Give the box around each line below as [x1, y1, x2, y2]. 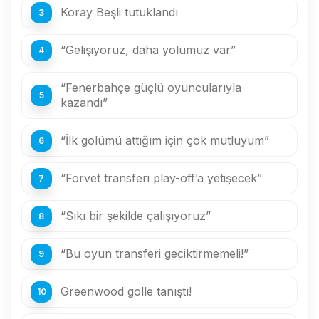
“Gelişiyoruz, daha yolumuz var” [61, 43, 236, 57]
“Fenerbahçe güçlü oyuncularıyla [61, 80, 241, 95]
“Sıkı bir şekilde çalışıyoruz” [61, 209, 211, 223]
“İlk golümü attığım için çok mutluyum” [61, 133, 269, 147]
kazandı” [61, 95, 108, 110]
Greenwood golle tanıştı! [61, 284, 192, 298]
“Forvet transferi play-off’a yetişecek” [61, 171, 262, 185]
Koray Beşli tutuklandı [61, 5, 178, 19]
